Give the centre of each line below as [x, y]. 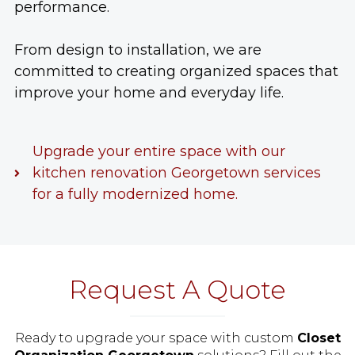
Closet [319, 338]
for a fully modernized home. [135, 195]
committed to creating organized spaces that [176, 72]
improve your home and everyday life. [149, 93]
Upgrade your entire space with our [158, 152]
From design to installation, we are [138, 50]
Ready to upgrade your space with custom [156, 338]
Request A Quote [177, 290]
